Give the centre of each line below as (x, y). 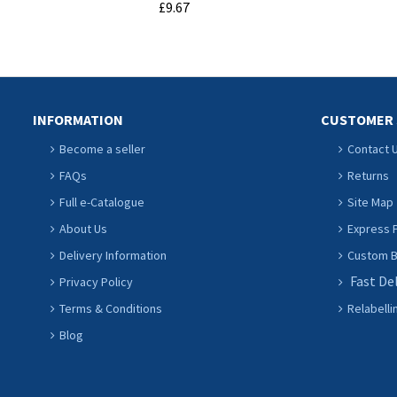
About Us (83, 229)
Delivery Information (113, 255)
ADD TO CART (174, 45)
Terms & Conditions (111, 308)
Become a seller (102, 149)
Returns (368, 175)
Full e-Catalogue (102, 202)
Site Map (370, 202)
